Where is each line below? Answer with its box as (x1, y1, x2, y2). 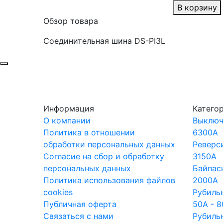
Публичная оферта (43, 199, 116, 209)
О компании (43, 115, 91, 125)
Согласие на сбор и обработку (43, 151, 164, 161)
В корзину (177, 2, 217, 12)
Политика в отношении (43, 127, 135, 137)
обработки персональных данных (43, 139, 175, 149)
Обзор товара (43, 16, 98, 26)
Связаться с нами (43, 211, 113, 221)
